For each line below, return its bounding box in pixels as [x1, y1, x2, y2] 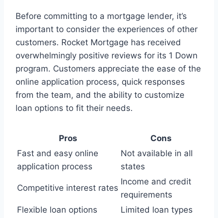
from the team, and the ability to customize [16, 90, 184, 100]
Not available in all [121, 148, 193, 159]
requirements [121, 190, 172, 200]
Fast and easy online [17, 148, 98, 159]
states [121, 162, 145, 172]
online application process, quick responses [16, 77, 185, 87]
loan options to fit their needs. [16, 103, 133, 113]
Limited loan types [121, 205, 193, 215]
